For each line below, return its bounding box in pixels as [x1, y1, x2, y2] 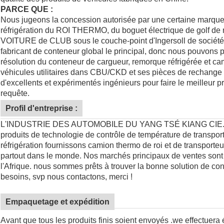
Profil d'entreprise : [5, 104, 77, 113]
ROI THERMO [56, 26, 107, 35]
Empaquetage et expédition [5, 197, 109, 206]
